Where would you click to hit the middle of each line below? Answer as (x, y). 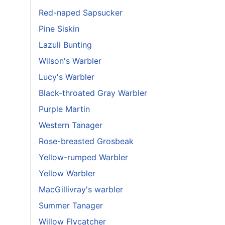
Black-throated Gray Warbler (93, 93)
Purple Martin (64, 109)
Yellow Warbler (67, 173)
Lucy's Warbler (67, 77)
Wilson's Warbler (70, 61)
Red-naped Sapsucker (81, 13)
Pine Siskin (59, 29)
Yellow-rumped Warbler (83, 157)
